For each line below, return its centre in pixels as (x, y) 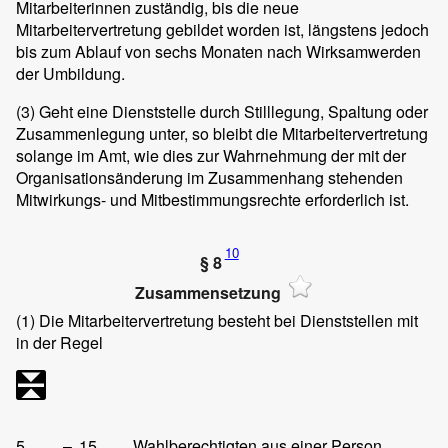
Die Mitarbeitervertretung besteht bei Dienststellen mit (226, 321)
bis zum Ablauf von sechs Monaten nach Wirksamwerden (218, 52)
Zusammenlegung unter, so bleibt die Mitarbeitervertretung (222, 134)
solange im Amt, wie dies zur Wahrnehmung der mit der (211, 156)
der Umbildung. (70, 74)
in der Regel (59, 343)
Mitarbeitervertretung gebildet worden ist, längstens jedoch (222, 30)
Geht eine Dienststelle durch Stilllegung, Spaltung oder (231, 112)
